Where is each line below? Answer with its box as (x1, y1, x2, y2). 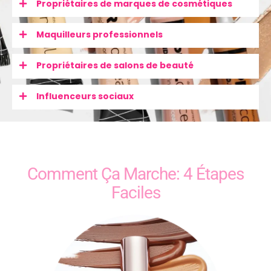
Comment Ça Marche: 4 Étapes (27, 145, 244, 166)
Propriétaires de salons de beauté (36, 59, 194, 72)
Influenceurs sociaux (36, 90, 134, 103)
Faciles (111, 164, 160, 184)
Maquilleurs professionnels (36, 28, 163, 41)
